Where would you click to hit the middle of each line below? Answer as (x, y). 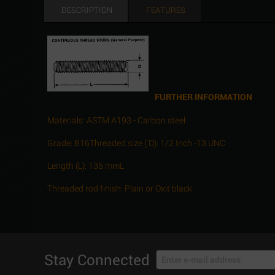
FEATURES (166, 10)
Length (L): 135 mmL (86, 165)
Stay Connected (97, 259)
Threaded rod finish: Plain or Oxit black (120, 188)
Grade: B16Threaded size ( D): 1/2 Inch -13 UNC (136, 142)
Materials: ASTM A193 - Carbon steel (116, 120)
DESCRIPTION (87, 10)
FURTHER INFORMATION (203, 96)
